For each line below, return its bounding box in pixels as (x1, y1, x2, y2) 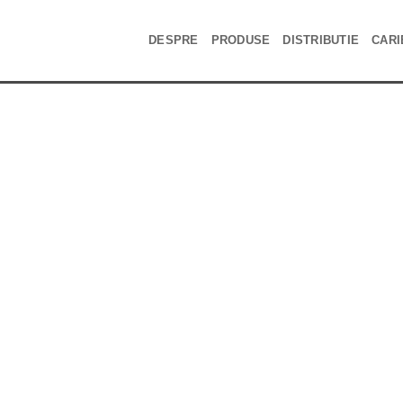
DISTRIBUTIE (282, 33, 360, 47)
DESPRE (148, 33, 199, 47)
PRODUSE (210, 33, 271, 47)
